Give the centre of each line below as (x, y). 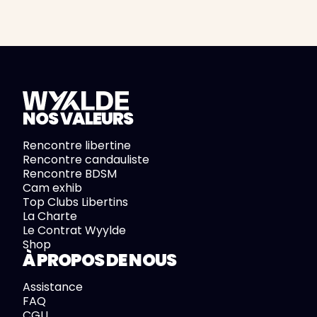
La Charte (50, 217)
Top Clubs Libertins (75, 202)
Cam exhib (52, 188)
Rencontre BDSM (70, 174)
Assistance (53, 287)
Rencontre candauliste (86, 160)
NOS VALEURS (78, 119)
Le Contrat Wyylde (74, 231)
